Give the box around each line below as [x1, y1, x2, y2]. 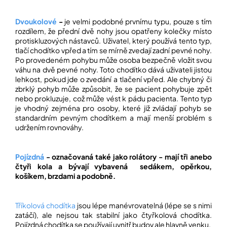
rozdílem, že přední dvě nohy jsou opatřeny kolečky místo [15, 26, 212, 36]
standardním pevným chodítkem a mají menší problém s [15, 113, 212, 123]
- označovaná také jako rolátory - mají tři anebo [44, 152, 212, 162]
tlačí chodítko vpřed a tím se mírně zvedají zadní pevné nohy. [15, 46, 212, 55]
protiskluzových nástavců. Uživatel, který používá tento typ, [15, 36, 212, 46]
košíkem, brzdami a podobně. [15, 171, 116, 181]
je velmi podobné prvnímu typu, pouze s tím [62, 17, 212, 26]
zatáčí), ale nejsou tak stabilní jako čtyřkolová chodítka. [15, 210, 212, 220]
